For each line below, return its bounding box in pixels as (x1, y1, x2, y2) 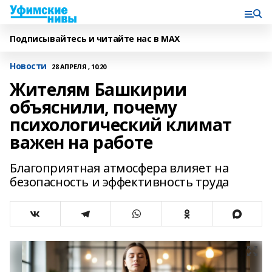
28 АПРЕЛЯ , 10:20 (52, 61, 106, 71)
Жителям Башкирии (10, 78, 187, 101)
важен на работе (10, 131, 153, 154)
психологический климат (10, 113, 232, 136)
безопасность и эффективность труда (10, 174, 229, 190)
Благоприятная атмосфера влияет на (10, 160, 229, 176)
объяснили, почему (10, 95, 177, 118)
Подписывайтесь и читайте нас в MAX (10, 33, 180, 44)
